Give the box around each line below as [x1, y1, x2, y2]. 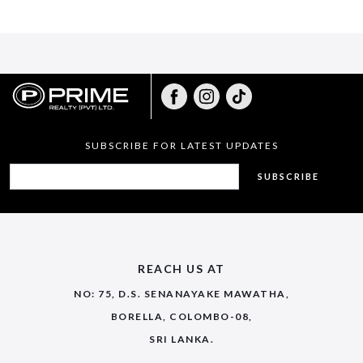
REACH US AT [138, 261, 225, 275]
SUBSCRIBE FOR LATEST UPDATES [84, 139, 279, 152]
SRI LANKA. [149, 332, 214, 345]
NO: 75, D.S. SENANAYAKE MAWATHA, [74, 287, 289, 300]
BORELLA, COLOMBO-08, [110, 310, 253, 322]
